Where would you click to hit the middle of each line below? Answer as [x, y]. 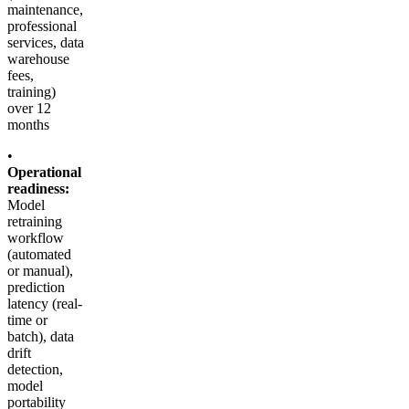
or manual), [40, 271]
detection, [35, 370]
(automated [39, 255]
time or [27, 320]
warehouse [38, 59]
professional [42, 26]
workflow [36, 238]
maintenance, [45, 10]
